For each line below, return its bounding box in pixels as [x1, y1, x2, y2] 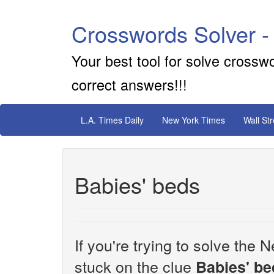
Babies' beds [75, 169, 200, 200]
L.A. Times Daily [81, 114, 144, 126]
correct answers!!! [72, 74, 187, 95]
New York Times [162, 114, 225, 126]
